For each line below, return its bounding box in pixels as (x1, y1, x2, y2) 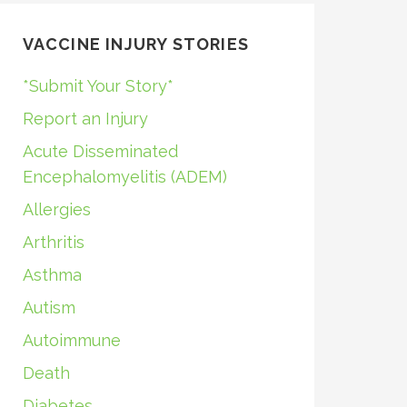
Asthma (22, 265, 82, 284)
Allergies (22, 200, 91, 219)
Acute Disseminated (22, 142, 178, 161)
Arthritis (22, 233, 84, 252)
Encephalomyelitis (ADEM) (22, 167, 227, 186)
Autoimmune (22, 331, 121, 350)
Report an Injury (22, 109, 148, 128)
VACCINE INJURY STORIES (22, 35, 250, 54)
